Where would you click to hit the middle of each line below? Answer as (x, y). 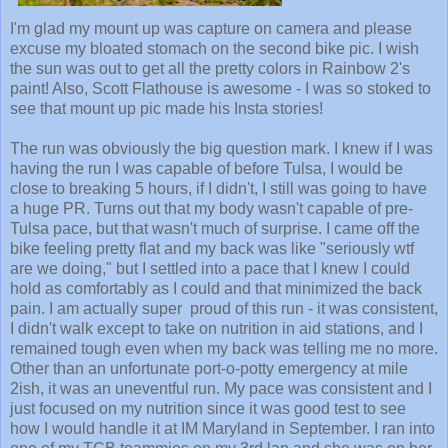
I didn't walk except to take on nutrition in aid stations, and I (216, 329)
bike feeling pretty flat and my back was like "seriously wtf (212, 249)
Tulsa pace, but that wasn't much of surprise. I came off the (215, 229)
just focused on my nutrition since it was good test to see (208, 409)
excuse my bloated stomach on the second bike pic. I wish (214, 49)
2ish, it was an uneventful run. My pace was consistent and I (221, 389)
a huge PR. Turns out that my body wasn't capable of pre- (211, 209)
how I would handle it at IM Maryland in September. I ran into (222, 429)
